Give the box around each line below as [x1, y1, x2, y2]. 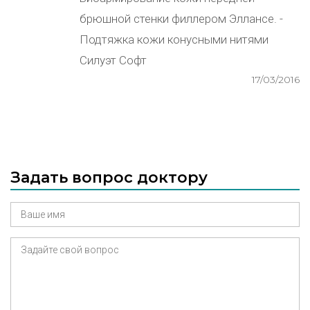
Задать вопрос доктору [10, 168, 208, 187]
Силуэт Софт [80, 53, 147, 67]
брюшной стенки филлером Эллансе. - [80, 12, 283, 26]
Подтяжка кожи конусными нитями [80, 33, 268, 46]
